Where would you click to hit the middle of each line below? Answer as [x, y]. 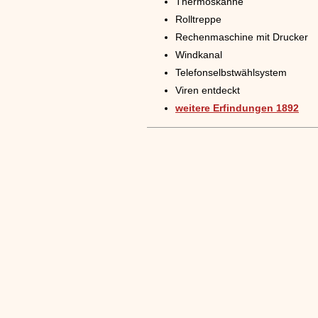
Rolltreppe [198, 19]
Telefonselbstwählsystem [231, 72]
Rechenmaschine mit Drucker [242, 37]
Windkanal [199, 54]
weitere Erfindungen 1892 [237, 108]
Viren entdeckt [208, 90]
